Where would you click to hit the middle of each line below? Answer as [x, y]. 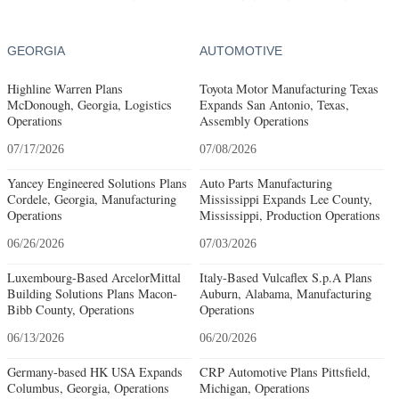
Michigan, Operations [254, 387]
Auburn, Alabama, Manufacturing [285, 293]
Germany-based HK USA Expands [95, 371]
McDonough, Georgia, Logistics [90, 104]
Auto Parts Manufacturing [265, 183]
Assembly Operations [254, 120]
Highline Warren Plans [65, 88]
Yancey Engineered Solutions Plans [97, 183]
